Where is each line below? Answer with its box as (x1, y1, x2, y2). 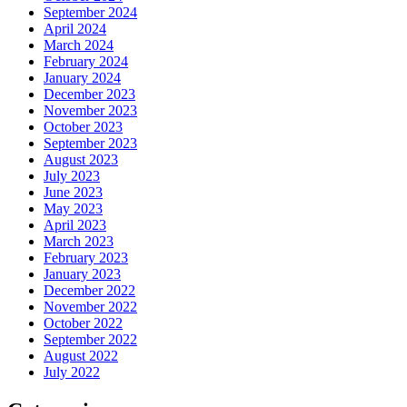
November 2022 (44, 298, 137, 314)
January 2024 (44, 69, 121, 85)
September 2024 (44, 4, 137, 20)
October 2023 (44, 118, 123, 134)
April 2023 (44, 216, 106, 233)
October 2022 (44, 314, 123, 331)
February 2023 (44, 249, 128, 265)
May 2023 (44, 200, 103, 216)
